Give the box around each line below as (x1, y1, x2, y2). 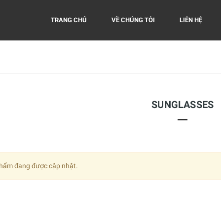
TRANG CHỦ (51, 16, 87, 24)
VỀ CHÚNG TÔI (111, 16, 155, 24)
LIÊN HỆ (180, 16, 202, 24)
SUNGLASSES (151, 99, 214, 110)
